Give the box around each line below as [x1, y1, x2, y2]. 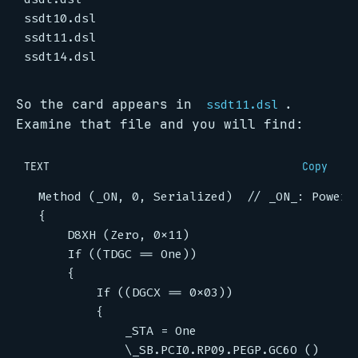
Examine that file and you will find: [16, 116, 304, 133]
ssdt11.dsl [206, 97, 278, 113]
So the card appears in [16, 96, 200, 113]
